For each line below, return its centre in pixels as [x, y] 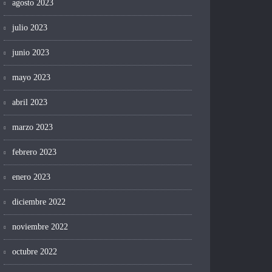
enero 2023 [31, 177]
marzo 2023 [32, 127]
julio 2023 [30, 28]
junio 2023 [31, 53]
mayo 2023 [31, 78]
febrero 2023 [34, 152]
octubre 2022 [35, 252]
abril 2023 [30, 103]
